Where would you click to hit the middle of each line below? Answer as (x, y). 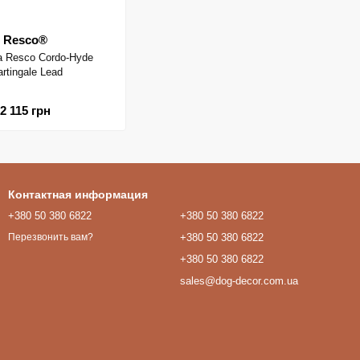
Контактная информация (78, 194)
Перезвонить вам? (51, 237)
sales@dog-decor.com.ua (239, 281)
